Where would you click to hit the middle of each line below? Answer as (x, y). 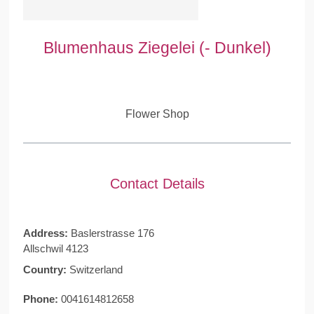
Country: (46, 269)
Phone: (42, 299)
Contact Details (157, 183)
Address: (47, 233)
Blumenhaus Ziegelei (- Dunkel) (157, 48)
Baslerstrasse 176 (112, 233)
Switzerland (96, 269)
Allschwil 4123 (55, 248)
